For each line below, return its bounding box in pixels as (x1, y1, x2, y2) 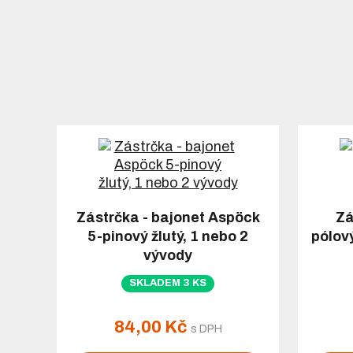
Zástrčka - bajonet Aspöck (76, 210, 260, 226)
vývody (143, 247, 192, 264)
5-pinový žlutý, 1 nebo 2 (87, 229, 248, 245)
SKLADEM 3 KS (129, 277, 206, 289)
